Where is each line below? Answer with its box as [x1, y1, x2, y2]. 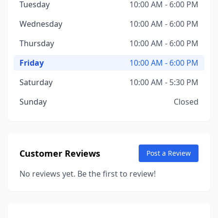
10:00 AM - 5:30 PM [129, 77, 199, 88]
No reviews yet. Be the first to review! [19, 168, 156, 179]
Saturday [19, 77, 53, 88]
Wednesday [19, 18, 62, 29]
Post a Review [146, 148, 191, 158]
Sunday [19, 96, 47, 107]
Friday [19, 57, 44, 68]
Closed [174, 96, 199, 107]
